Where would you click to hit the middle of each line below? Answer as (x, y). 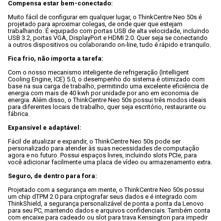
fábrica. (19, 114)
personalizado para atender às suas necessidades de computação (104, 148)
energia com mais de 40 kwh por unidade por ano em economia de (104, 93)
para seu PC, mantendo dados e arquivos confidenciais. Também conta (110, 210)
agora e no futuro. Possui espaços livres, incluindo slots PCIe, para (103, 155)
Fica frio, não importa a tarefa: (56, 58)
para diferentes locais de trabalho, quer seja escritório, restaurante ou (108, 107)
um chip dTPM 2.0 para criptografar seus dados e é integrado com (103, 197)
